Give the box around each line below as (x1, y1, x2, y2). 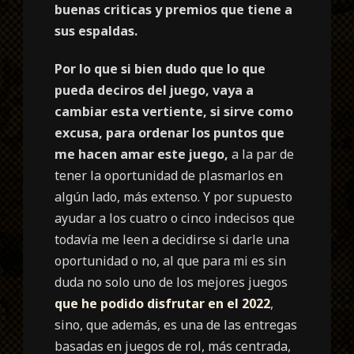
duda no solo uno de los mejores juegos (55, 273, 288, 291)
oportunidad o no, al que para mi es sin (55, 251, 287, 269)
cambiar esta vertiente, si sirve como (55, 102, 294, 120)
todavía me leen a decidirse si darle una (55, 230, 290, 248)
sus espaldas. (55, 21, 138, 40)
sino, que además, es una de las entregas (55, 315, 298, 333)
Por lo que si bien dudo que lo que (55, 59, 266, 77)
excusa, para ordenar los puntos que (55, 123, 285, 141)
